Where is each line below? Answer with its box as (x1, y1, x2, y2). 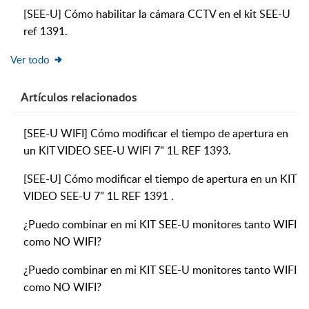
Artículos (21, 90, 68, 106)
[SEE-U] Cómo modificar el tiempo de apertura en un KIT (23, 171, 297, 187)
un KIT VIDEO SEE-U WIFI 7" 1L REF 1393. (23, 143, 231, 159)
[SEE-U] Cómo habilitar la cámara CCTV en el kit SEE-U (23, 6, 290, 22)
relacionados (68, 90, 137, 106)
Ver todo (10, 52, 50, 67)
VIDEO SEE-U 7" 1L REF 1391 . (23, 188, 174, 204)
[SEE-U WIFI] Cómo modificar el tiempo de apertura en (23, 126, 288, 141)
